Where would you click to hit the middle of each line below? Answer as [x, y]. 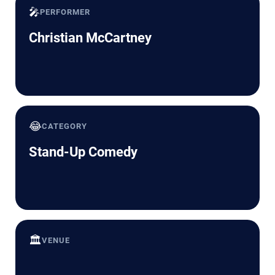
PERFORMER [65, 12]
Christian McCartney [90, 38]
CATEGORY [65, 126]
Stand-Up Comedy [83, 152]
